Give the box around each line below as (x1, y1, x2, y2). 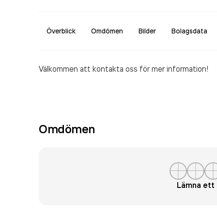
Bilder (139, 27, 156, 35)
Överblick (46, 27, 76, 35)
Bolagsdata (171, 27, 207, 35)
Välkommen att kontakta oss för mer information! (39, 64, 208, 74)
